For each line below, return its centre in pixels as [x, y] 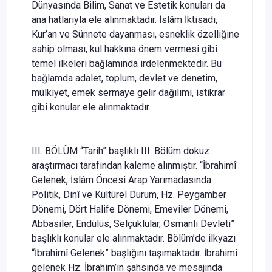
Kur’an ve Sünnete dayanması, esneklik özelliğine [135, 34]
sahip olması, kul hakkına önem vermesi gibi [124, 49]
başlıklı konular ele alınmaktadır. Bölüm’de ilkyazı [134, 238]
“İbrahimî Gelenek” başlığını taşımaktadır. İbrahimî [134, 253]
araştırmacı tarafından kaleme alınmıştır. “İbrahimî [134, 165]
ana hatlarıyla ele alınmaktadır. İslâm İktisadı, [124, 19]
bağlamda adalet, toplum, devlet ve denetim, [124, 78]
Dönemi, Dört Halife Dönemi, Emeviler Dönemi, [130, 209]
